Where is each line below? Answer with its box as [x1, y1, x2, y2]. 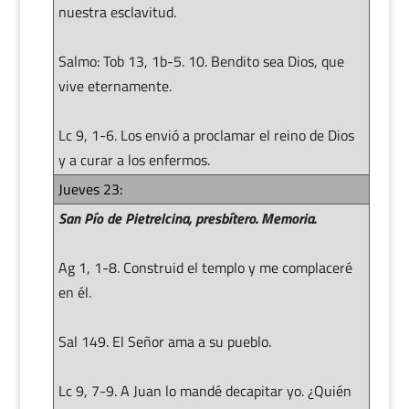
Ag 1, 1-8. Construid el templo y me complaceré [58, 256, 352, 278]
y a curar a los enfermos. [58, 148, 210, 171]
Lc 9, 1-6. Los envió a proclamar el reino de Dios [58, 123, 354, 146]
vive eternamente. [58, 74, 172, 97]
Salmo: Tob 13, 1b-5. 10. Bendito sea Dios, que [58, 49, 344, 72]
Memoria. [260, 206, 316, 229]
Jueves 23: [58, 177, 122, 200]
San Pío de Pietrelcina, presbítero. [58, 206, 261, 229]
